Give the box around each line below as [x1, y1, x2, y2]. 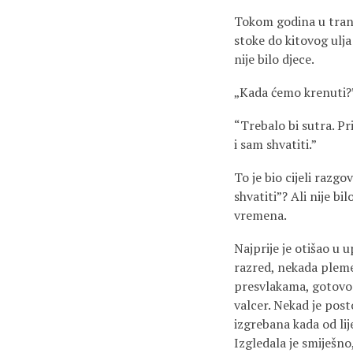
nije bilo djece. [234, 50, 314, 68]
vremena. [234, 206, 287, 224]
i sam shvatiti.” [234, 136, 317, 153]
